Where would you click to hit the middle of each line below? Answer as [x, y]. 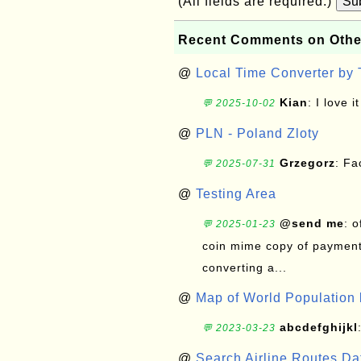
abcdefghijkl [319, 327]
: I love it [334, 102]
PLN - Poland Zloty [257, 133]
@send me [312, 223]
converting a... [245, 268]
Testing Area [236, 194]
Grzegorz [307, 163]
